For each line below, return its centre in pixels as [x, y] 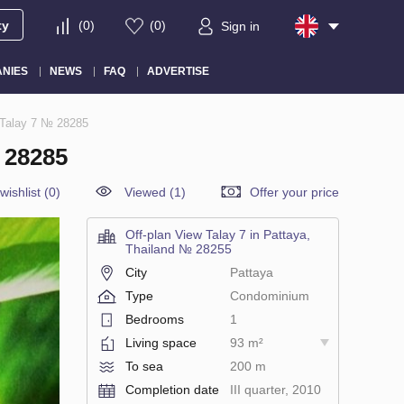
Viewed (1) [155, 192]
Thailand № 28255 [179, 248]
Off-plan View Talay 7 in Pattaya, [218, 234]
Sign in [240, 27]
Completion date [172, 389]
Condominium [269, 295]
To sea [144, 366]
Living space [161, 342]
